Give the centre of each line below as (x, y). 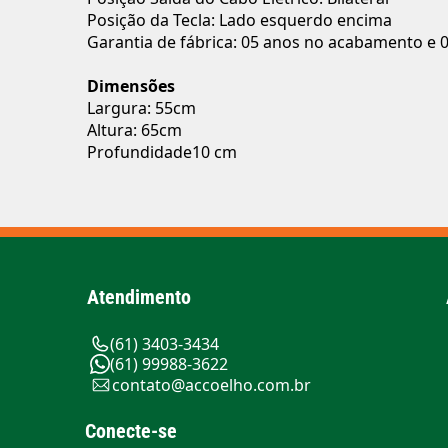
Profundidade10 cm (162, 152)
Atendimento (138, 297)
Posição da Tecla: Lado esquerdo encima (239, 20)
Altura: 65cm (134, 130)
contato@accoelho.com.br (211, 385)
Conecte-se (130, 431)
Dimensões (131, 86)
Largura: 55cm (141, 108)
